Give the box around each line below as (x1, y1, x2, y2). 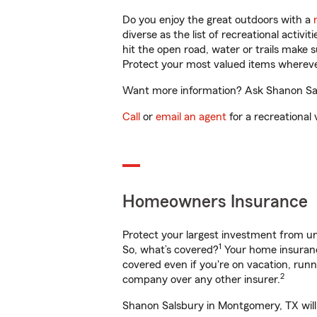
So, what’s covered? (122, 244, 219, 255)
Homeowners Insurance (122, 193, 308, 211)
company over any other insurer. (122, 274, 280, 285)
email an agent (156, 111, 226, 122)
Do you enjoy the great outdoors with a (122, 14, 313, 25)
